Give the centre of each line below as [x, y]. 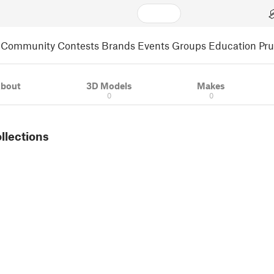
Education [232, 45]
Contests [78, 45]
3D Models [109, 86]
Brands [118, 45]
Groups [189, 45]
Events [154, 45]
